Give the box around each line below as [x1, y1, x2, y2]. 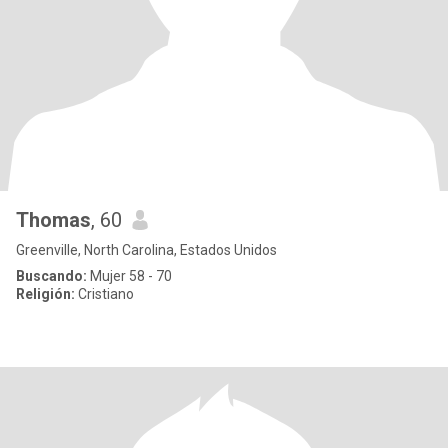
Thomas [16, 208, 91, 232]
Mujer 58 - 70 [87, 268, 172, 284]
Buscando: [16, 268, 87, 284]
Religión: [16, 286, 75, 302]
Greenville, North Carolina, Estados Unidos [16, 242, 277, 258]
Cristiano [75, 286, 134, 302]
